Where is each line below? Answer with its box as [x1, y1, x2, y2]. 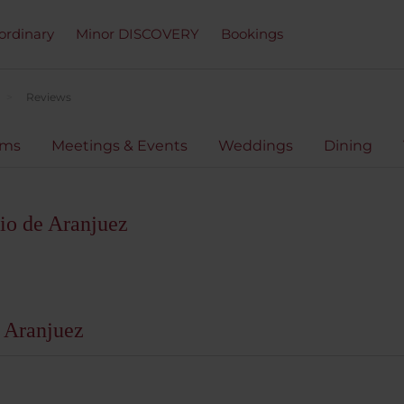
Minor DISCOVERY [76, 25, 199, 42]
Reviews [26, 90, 71, 104]
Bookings [221, 25, 283, 42]
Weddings [218, 137, 293, 154]
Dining [324, 137, 372, 154]
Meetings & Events [51, 137, 188, 154]
